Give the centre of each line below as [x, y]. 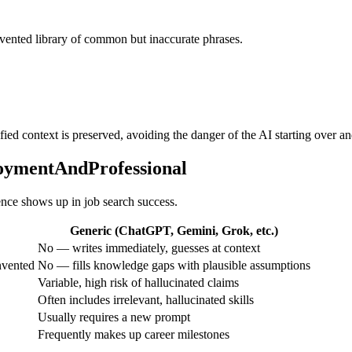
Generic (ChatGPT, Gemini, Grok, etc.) [174, 230]
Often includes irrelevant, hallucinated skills [146, 299]
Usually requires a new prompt [114, 317]
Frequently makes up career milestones [134, 334]
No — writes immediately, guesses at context [149, 247]
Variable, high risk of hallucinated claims [138, 282]
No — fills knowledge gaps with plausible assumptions [174, 265]
